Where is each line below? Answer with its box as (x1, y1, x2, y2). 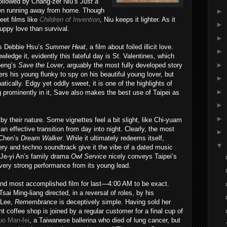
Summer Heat (45, 43, 86, 51)
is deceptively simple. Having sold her (57, 198, 171, 206)
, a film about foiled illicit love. (86, 43, 173, 51)
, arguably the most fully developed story (63, 61, 182, 69)
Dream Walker (21, 134, 62, 142)
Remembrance (15, 198, 57, 206)
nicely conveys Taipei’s (106, 153, 177, 160)
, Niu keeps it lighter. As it (100, 16, 175, 23)
